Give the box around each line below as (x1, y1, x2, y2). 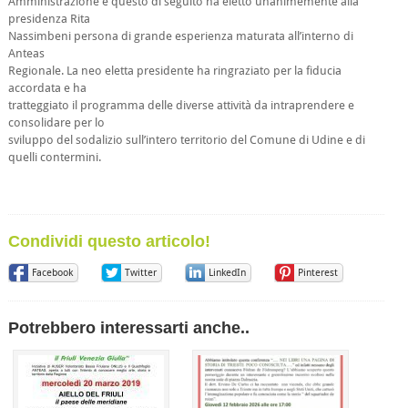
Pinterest (297, 267, 338, 279)
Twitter (124, 267, 157, 279)
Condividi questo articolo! (7, 232, 210, 250)
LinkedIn (208, 267, 246, 279)
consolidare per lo (7, 116, 105, 129)
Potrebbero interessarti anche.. (7, 319, 250, 337)
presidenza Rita (7, 12, 90, 25)
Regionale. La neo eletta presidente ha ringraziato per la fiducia (7, 64, 342, 77)
